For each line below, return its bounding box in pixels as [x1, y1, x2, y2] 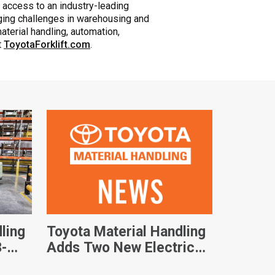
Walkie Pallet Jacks [47, 255, 171, 272]
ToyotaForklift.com [4, 38, 90, 50]
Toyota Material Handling [47, 223, 206, 240]
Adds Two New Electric [47, 239, 195, 256]
